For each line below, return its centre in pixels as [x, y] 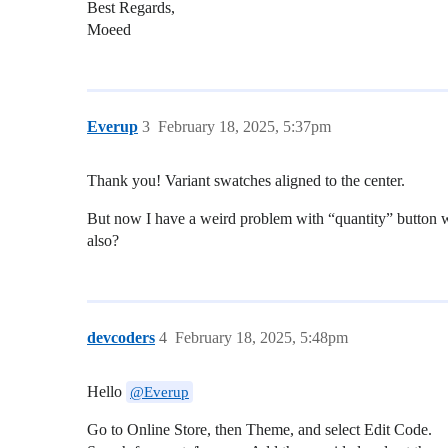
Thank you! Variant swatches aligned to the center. [246, 180]
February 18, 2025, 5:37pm [244, 126]
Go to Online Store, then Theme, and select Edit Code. [259, 429]
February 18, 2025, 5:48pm [261, 337]
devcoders [121, 337]
